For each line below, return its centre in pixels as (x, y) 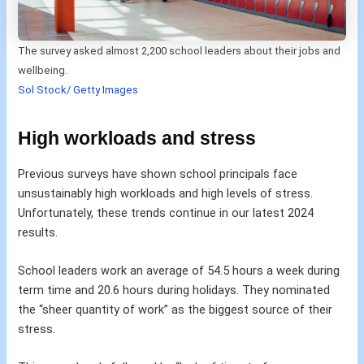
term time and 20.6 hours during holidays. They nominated (174, 290)
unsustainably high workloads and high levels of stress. (166, 193)
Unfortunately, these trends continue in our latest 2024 (166, 212)
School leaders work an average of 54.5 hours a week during (179, 271)
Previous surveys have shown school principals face (158, 173)
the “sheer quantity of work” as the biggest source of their (175, 310)
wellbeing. (43, 70)
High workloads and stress (137, 138)
